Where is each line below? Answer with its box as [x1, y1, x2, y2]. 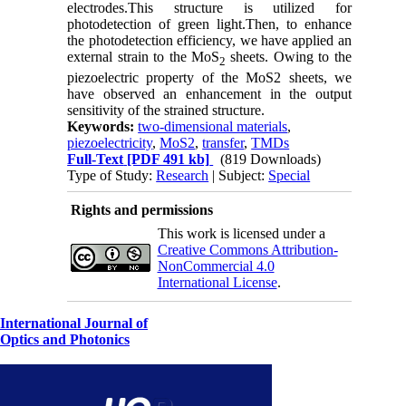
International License [157, 274, 277, 290]
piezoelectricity [67, 134, 153, 150]
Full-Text [67, 150, 124, 167]
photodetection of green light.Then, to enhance [67, 16, 352, 33]
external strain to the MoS [67, 49, 219, 65]
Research [156, 167, 209, 183]
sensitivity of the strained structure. [67, 101, 266, 118]
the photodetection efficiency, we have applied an [67, 33, 352, 49]
